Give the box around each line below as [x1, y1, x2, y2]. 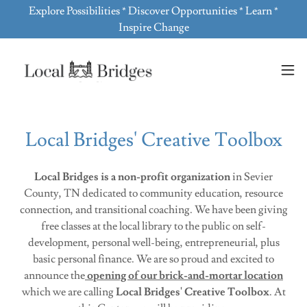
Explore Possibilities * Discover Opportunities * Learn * [29, 4, 278, 18]
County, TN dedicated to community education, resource [24, 186, 283, 200]
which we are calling [21, 285, 116, 299]
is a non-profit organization [101, 170, 232, 184]
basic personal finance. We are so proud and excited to [33, 252, 274, 266]
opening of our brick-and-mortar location [85, 269, 283, 282]
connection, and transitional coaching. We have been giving [19, 203, 288, 217]
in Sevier [232, 170, 273, 184]
